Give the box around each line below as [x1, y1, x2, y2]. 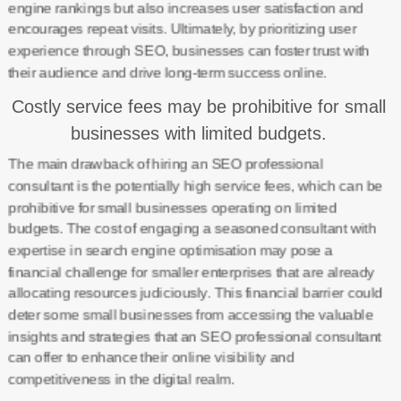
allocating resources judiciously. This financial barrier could [7, 286, 382, 301]
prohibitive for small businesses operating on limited [7, 200, 337, 215]
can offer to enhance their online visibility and [7, 350, 294, 365]
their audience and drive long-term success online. [7, 64, 327, 80]
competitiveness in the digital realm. [7, 371, 235, 387]
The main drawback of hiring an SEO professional [7, 157, 323, 172]
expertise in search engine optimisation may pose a [7, 243, 333, 258]
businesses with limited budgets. [70, 124, 327, 143]
